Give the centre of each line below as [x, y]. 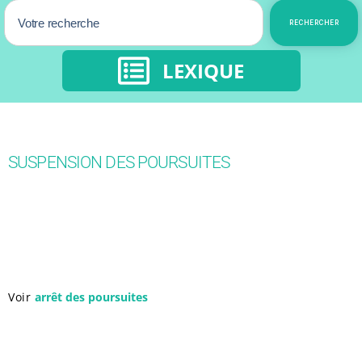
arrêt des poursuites [91, 297]
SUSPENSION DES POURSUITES [119, 162]
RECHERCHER [314, 23]
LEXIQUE [203, 70]
